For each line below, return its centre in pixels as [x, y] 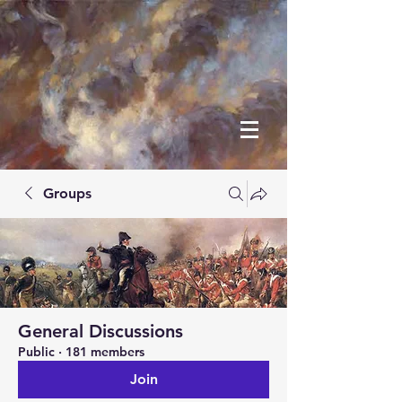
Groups [67, 193]
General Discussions [100, 331]
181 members [105, 352]
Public [36, 352]
